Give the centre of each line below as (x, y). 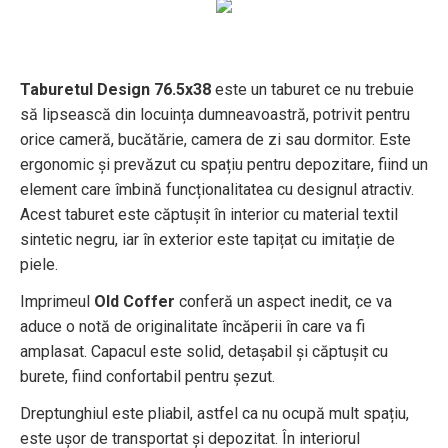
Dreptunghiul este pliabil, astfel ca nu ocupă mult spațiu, (214, 413)
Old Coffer (134, 301)
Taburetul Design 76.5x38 (115, 89)
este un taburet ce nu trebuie (312, 89)
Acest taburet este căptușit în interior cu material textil (209, 214)
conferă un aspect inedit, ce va (283, 301)
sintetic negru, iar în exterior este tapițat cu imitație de (207, 239)
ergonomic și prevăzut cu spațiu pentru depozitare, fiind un (224, 164)
